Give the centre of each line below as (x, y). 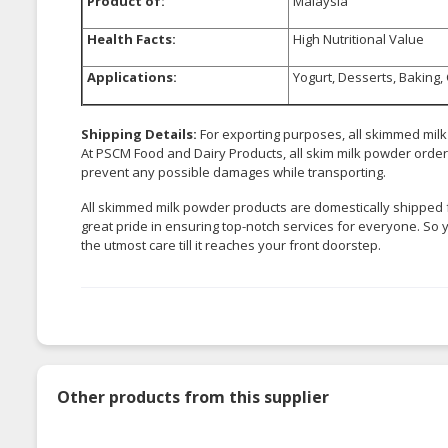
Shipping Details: (140, 134)
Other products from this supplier (193, 397)
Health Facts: (130, 39)
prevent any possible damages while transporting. (233, 172)
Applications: (130, 77)
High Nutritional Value (357, 39)
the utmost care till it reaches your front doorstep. (231, 245)
